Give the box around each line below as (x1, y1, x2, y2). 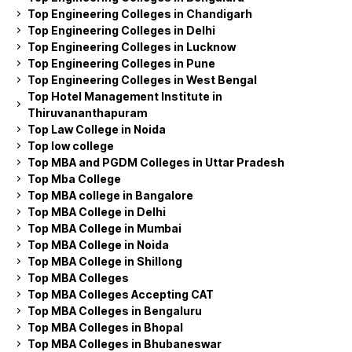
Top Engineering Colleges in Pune (27, 56, 215, 70)
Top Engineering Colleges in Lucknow (27, 39, 236, 53)
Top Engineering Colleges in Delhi (27, 23, 215, 37)
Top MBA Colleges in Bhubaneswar (27, 336, 222, 350)
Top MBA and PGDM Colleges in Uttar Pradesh (27, 155, 284, 169)
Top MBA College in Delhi (27, 204, 166, 218)
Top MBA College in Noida (27, 237, 169, 251)
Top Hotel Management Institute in (27, 89, 222, 103)
